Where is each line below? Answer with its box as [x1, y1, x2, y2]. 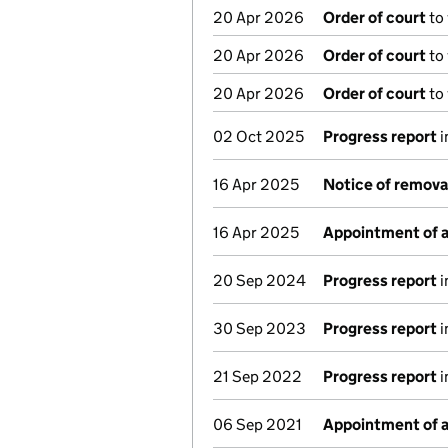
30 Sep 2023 [213, 319, 306, 338]
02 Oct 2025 [213, 127, 304, 146]
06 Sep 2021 [213, 415, 302, 434]
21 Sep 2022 [213, 367, 302, 386]
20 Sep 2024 [213, 271, 306, 290]
